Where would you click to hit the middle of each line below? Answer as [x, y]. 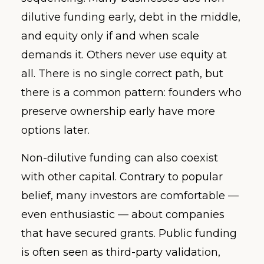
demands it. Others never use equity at [124, 55]
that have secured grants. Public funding [129, 233]
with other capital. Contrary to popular [122, 176]
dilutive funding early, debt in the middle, [131, 17]
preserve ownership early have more [118, 112]
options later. [55, 131]
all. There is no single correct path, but [122, 74]
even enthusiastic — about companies [123, 214]
